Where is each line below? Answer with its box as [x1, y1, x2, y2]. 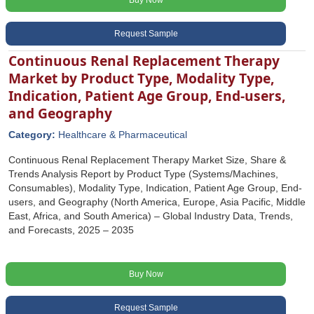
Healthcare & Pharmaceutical [58, 129, 187, 140]
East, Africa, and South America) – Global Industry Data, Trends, [8, 210, 293, 221]
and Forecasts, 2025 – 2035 [8, 224, 134, 235]
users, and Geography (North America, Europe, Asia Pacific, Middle [8, 196, 306, 207]
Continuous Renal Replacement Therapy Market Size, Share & [8, 154, 286, 165]
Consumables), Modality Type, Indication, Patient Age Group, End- [8, 182, 302, 193]
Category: [8, 129, 58, 140]
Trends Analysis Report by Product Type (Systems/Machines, [8, 168, 278, 179]
